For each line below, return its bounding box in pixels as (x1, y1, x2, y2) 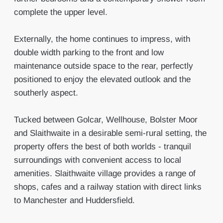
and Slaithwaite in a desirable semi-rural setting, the (13, 128, 207, 138)
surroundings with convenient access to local (13, 155, 181, 165)
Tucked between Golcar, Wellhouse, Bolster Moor (13, 115, 198, 124)
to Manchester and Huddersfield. (13, 196, 135, 205)
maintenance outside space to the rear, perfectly (13, 61, 193, 71)
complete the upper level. (13, 7, 108, 17)
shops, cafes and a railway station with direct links (13, 182, 202, 192)
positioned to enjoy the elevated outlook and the (13, 75, 191, 84)
